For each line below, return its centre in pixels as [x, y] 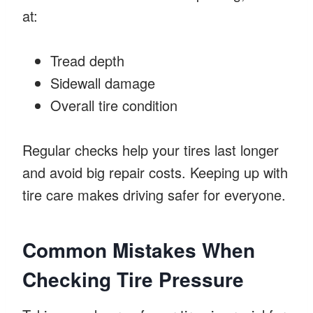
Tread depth [87, 60]
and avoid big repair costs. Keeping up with [155, 172]
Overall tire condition [114, 105]
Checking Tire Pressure [133, 279]
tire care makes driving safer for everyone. [154, 194]
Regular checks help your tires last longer [151, 150]
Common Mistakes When [139, 249]
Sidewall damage [103, 82]
